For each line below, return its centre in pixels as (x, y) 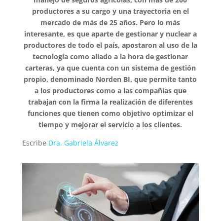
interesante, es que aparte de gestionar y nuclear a (110, 34)
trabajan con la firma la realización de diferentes (110, 102)
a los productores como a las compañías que (110, 91)
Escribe (35, 143)
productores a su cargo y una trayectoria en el (110, 11)
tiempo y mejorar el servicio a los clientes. (110, 125)
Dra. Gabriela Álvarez (83, 143)
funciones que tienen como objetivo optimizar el (110, 113)
